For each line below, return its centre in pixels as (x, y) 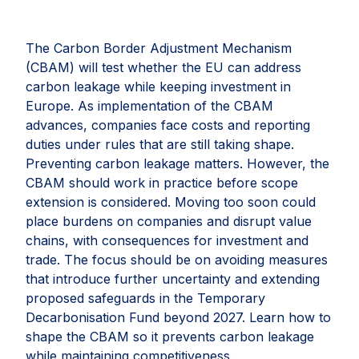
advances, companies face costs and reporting (168, 125)
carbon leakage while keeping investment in (158, 87)
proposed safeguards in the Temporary (145, 298)
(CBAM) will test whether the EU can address (163, 67)
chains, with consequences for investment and (167, 240)
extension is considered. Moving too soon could (171, 202)
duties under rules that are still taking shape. (160, 144)
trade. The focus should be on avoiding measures (177, 260)
